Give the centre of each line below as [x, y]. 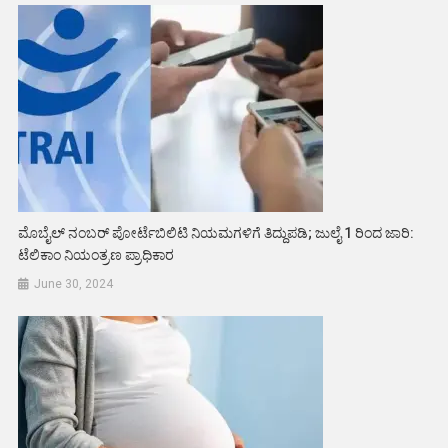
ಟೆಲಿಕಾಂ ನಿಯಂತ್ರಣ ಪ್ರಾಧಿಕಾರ [96, 254]
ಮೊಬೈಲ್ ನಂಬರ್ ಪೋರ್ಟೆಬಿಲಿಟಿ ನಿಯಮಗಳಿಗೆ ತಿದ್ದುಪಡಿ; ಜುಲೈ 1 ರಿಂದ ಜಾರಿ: [216, 232]
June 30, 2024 [74, 283]
